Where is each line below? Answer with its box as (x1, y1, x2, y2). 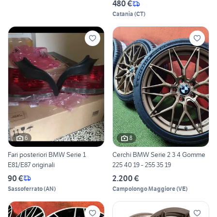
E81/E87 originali (8, 160, 55, 169)
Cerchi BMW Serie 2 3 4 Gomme (112, 150, 205, 159)
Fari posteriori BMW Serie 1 (8, 150, 86, 159)
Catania (112, 10, 133, 18)
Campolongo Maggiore (112, 185, 175, 192)
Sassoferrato (8, 185, 43, 192)
